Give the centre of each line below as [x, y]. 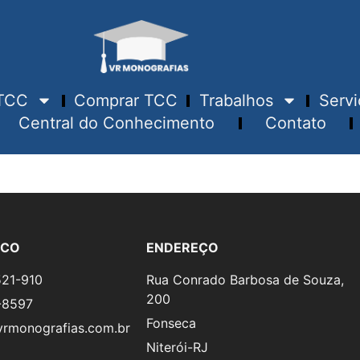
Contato [295, 123]
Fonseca [171, 323]
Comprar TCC [125, 101]
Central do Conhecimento [117, 123]
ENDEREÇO [182, 248]
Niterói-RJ [177, 348]
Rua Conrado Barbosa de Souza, [245, 280]
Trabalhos [236, 101]
